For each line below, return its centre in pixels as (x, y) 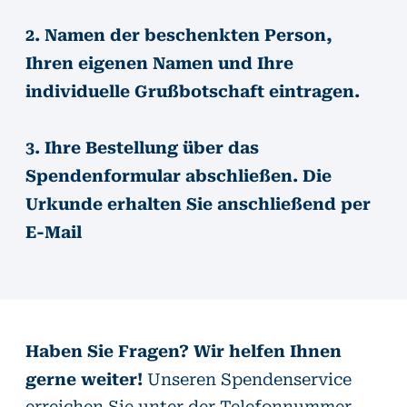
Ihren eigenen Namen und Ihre (159, 61)
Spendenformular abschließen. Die (179, 174)
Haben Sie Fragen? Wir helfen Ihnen (184, 350)
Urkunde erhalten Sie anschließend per (198, 202)
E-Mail (54, 230)
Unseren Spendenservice (249, 379)
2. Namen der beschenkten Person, (179, 33)
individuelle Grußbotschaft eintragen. (193, 89)
